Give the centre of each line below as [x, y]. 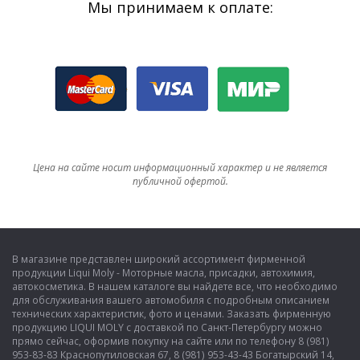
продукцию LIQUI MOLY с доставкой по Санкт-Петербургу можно [167, 327]
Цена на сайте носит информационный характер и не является [180, 168]
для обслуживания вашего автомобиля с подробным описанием [171, 300]
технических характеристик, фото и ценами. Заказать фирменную [172, 314]
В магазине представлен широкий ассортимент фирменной [159, 259]
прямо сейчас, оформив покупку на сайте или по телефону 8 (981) [171, 341]
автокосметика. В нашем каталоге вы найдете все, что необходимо [175, 286]
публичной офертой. [180, 181]
